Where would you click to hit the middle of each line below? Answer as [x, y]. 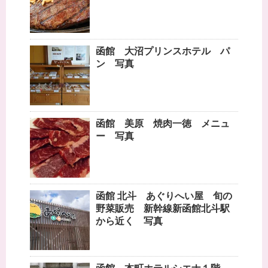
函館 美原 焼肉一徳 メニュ [163, 124]
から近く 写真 [129, 221]
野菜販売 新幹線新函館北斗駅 [163, 209]
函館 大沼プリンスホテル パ [163, 51]
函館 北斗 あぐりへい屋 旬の [164, 196]
